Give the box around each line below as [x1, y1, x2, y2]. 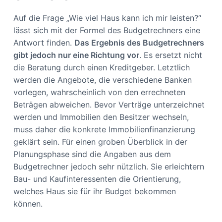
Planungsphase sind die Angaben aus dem [13, 149, 171, 159]
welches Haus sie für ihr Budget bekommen [13, 186, 176, 196]
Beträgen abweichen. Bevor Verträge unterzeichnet [13, 99, 205, 110]
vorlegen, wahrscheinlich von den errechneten [13, 87, 185, 97]
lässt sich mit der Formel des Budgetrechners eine [13, 25, 200, 35]
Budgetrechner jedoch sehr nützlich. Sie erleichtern [13, 161, 204, 171]
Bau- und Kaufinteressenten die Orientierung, [13, 173, 181, 184]
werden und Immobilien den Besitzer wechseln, [13, 111, 189, 122]
